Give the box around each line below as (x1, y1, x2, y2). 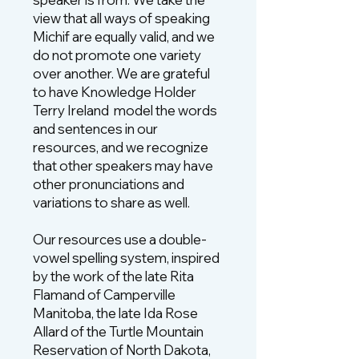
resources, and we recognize (33, 139, 208, 155)
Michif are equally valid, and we (33, 28, 215, 45)
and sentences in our (33, 120, 158, 137)
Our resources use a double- (33, 231, 207, 248)
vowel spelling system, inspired (33, 249, 220, 266)
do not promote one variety (33, 46, 201, 63)
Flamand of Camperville (33, 286, 175, 303)
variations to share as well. (33, 194, 190, 211)
